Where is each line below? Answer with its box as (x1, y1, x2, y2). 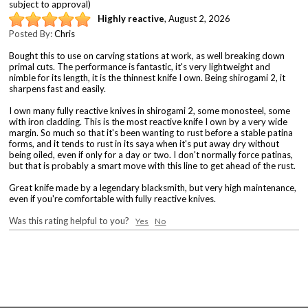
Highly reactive (98, 13, 165, 25)
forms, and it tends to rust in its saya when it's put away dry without (9, 137, 280, 149)
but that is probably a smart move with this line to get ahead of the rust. (9, 159, 296, 171)
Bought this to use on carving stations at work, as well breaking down (9, 49, 285, 61)
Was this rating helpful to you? (9, 214, 136, 226)
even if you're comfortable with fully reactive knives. (9, 192, 217, 204)
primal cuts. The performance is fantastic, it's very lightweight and (9, 60, 271, 72)
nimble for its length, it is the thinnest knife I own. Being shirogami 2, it (9, 71, 286, 83)
